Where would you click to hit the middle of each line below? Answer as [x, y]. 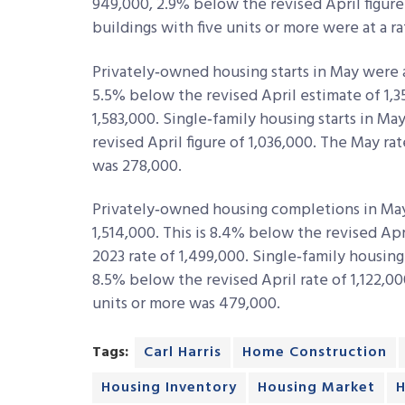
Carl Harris [183, 352]
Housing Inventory [169, 387]
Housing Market [316, 387]
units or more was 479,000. [186, 305]
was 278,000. [142, 166]
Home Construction [315, 352]
